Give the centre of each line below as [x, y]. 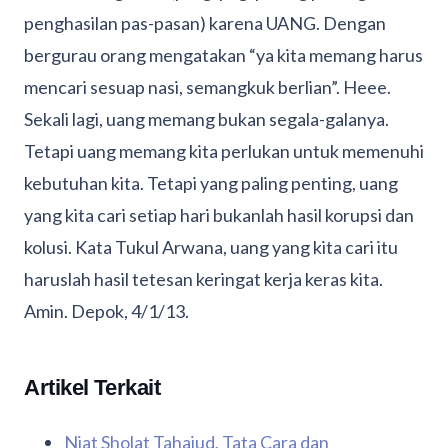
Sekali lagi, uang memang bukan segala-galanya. [206, 119]
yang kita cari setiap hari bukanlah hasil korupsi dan [219, 215]
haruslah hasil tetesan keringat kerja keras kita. [203, 279]
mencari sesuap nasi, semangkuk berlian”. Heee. [209, 87]
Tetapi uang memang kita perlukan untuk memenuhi [224, 151]
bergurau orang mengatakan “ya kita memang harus [223, 55]
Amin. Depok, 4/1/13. [106, 311]
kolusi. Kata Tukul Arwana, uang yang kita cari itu [211, 247]
